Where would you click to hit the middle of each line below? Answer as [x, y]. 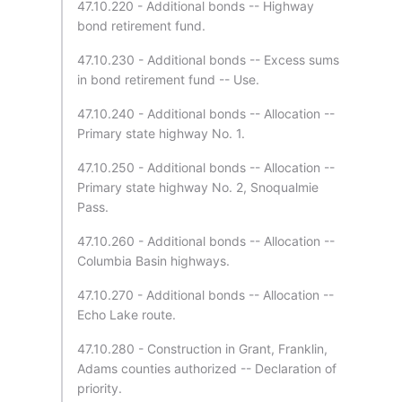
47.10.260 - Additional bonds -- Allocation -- [206, 241]
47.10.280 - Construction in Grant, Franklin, [202, 349]
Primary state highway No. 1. [161, 133]
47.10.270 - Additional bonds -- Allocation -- [205, 295]
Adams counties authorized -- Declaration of [207, 368]
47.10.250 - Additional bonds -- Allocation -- [206, 167]
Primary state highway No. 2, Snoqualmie [198, 187]
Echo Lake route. [127, 315]
